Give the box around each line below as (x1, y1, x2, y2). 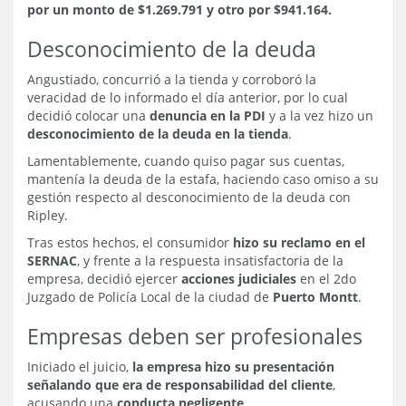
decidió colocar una (27, 107, 150, 125)
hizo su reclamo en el (233, 234, 365, 252)
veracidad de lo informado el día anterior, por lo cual (27, 89, 348, 107)
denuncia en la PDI (150, 107, 266, 125)
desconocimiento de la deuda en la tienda (27, 125, 288, 143)
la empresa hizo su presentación (132, 358, 334, 376)
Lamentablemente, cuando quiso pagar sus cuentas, (27, 152, 344, 170)
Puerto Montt (273, 288, 358, 306)
